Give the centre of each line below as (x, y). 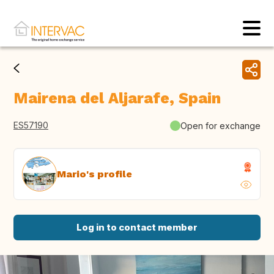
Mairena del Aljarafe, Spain (117, 98)
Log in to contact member (137, 228)
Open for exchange (220, 125)
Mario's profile (94, 174)
